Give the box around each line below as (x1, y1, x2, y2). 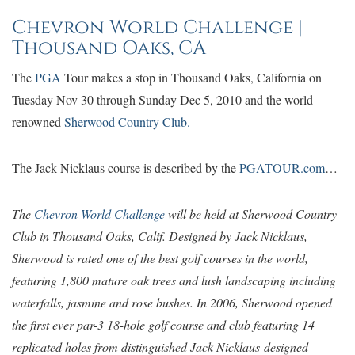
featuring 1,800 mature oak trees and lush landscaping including (12, 272, 336, 288)
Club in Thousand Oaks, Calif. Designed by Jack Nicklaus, (12, 227, 307, 244)
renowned (12, 113, 64, 130)
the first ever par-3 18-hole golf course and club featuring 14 (12, 316, 315, 333)
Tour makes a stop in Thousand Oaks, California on (61, 69, 322, 86)
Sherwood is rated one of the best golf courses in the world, (12, 250, 308, 266)
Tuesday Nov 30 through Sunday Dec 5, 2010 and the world (12, 91, 313, 108)
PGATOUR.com (239, 159, 325, 176)
